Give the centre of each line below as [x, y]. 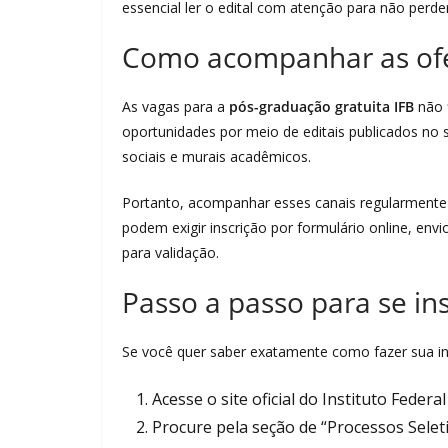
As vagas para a [175, 106]
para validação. [170, 252]
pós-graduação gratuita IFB [321, 106]
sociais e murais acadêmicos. [216, 156]
